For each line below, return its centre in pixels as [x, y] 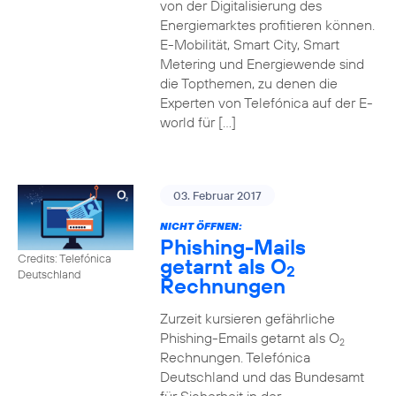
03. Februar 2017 [217, 195]
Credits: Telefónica [65, 258]
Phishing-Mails [232, 247]
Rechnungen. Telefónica [235, 357]
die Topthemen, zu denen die [248, 83]
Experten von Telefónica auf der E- [266, 103]
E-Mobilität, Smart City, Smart [249, 44]
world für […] [198, 122]
